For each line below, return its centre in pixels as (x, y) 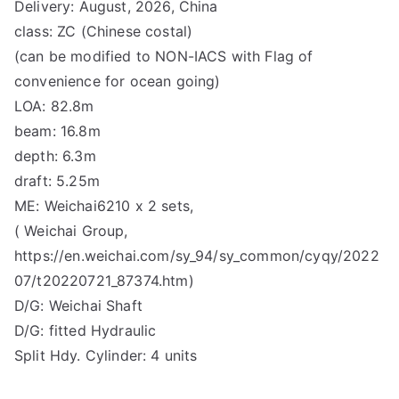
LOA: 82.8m (54, 106)
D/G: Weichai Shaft (78, 305)
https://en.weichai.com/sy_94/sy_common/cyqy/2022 (197, 256)
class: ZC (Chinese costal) (104, 31)
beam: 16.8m (57, 131)
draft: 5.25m (57, 181)
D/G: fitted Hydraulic (85, 330)
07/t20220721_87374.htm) (104, 281)
